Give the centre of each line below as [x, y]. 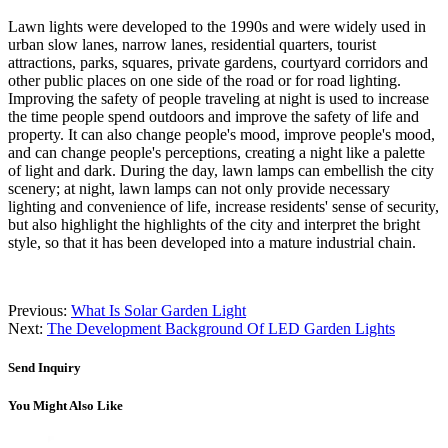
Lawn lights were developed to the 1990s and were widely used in [217, 26]
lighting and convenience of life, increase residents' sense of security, [223, 206]
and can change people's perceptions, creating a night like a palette [216, 152]
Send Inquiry [44, 367]
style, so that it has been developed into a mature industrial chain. [212, 242]
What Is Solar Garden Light [158, 310]
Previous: [39, 310]
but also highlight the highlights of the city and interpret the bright [214, 224]
